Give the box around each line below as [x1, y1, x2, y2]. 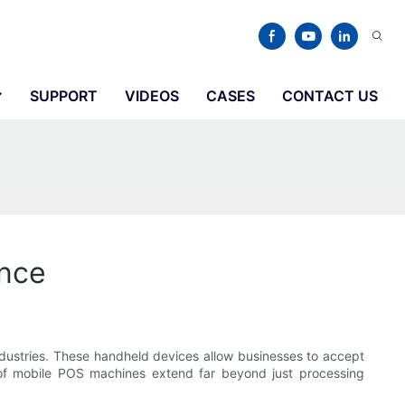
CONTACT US [282, 87, 378, 105]
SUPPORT [30, 87, 98, 105]
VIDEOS [125, 87, 179, 105]
